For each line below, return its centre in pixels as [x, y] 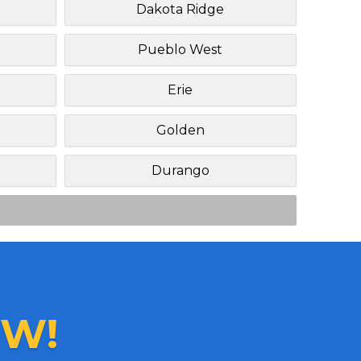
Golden [180, 130]
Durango [180, 170]
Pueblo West [180, 49]
